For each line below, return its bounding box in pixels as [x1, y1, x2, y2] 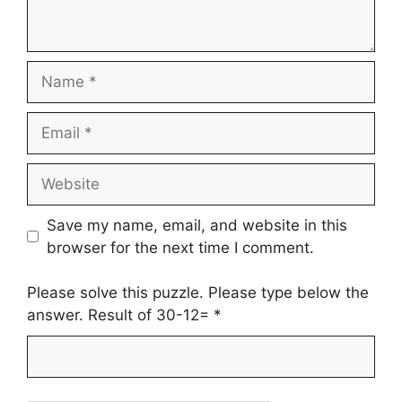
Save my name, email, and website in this [46, 215, 347, 234]
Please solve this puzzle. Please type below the [27, 284, 369, 301]
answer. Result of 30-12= [27, 306, 214, 324]
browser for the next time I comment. [46, 238, 314, 257]
